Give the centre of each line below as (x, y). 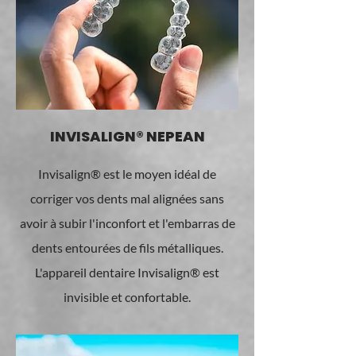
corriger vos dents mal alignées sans (127, 198)
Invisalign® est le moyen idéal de (127, 174)
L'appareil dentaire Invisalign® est (127, 272)
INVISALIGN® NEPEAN (127, 136)
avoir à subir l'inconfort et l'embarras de (127, 223)
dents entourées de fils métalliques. (127, 248)
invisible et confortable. (127, 297)
